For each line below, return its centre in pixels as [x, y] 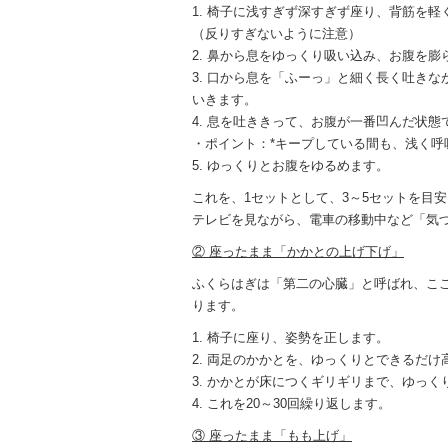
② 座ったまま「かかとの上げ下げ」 [298, 252]
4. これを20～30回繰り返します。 [291, 404]
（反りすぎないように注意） [276, 34]
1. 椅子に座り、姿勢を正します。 [290, 338]
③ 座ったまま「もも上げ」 [272, 436]
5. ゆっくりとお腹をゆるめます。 [290, 166]
